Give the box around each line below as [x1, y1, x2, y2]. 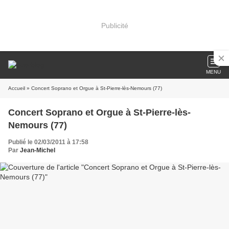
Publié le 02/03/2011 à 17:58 [8, 139, 88, 146]
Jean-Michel [20, 147, 55, 154]
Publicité [101, 21, 128, 30]
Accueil [8, 85, 25, 91]
